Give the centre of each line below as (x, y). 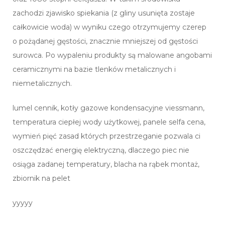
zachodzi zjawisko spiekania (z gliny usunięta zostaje (104, 13)
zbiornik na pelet (41, 179)
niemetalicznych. (42, 84)
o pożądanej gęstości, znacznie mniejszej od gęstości (105, 41)
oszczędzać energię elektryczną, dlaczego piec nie (101, 150)
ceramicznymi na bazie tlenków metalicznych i (94, 70)
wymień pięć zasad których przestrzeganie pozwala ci (106, 136)
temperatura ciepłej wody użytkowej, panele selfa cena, (109, 122)
